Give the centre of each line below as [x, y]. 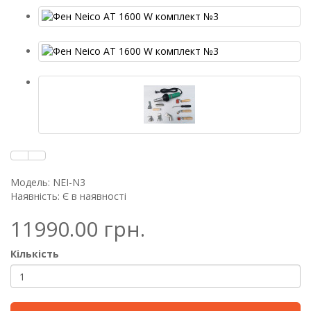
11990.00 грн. [78, 229]
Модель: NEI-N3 [48, 182]
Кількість [35, 254]
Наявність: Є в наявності [68, 196]
